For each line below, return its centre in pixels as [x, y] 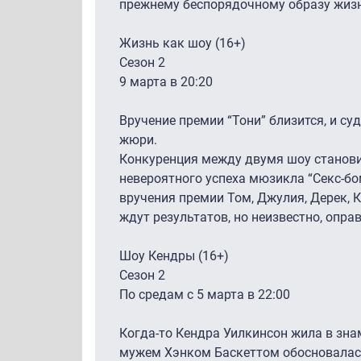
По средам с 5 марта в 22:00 [205, 294]
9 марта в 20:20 [166, 81]
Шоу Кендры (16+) [174, 255]
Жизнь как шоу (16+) [183, 43]
